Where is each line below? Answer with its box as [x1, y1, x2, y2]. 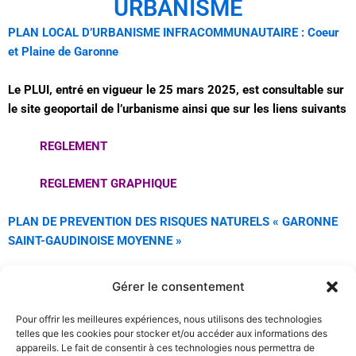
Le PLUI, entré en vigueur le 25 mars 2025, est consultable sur [8, 82, 344, 97]
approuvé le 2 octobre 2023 [8, 290, 156, 305]
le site [8, 101, 44, 116]
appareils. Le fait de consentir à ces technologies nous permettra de [16, 342, 315, 354]
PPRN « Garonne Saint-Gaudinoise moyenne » [24, 271, 269, 286]
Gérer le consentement [111, 279, 245, 294]
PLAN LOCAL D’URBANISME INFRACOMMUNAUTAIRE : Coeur [8, 25, 339, 41]
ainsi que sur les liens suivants [179, 101, 346, 116]
